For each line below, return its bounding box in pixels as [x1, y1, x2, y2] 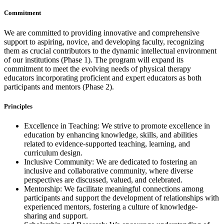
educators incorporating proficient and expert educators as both [4, 73, 201, 82]
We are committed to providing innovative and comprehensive [4, 28, 199, 37]
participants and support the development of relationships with [24, 193, 219, 202]
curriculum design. [24, 148, 82, 157]
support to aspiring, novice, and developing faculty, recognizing [4, 37, 204, 46]
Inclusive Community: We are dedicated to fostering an [24, 157, 197, 166]
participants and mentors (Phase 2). [4, 82, 114, 91]
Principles [4, 102, 32, 110]
